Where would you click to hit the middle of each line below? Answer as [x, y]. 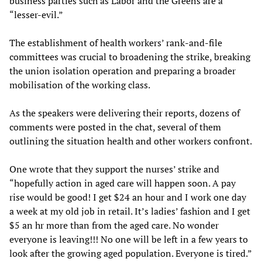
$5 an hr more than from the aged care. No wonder [114, 225]
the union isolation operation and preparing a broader [123, 70]
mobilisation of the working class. [80, 85]
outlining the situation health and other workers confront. [131, 141]
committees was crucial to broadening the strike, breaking [130, 56]
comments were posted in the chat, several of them [115, 127]
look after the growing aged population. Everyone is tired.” [131, 253]
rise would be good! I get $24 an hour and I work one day [128, 197]
